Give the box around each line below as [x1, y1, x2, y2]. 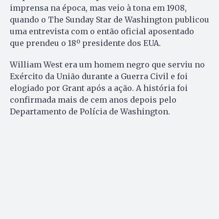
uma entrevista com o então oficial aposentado [10, 26, 194, 36]
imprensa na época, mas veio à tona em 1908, [10, 2, 187, 13]
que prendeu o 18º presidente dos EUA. [10, 38, 161, 48]
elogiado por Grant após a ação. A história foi [10, 83, 188, 93]
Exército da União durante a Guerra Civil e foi [10, 71, 188, 81]
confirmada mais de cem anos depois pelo [10, 94, 176, 105]
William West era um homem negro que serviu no [10, 59, 205, 69]
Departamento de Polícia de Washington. [10, 106, 170, 116]
